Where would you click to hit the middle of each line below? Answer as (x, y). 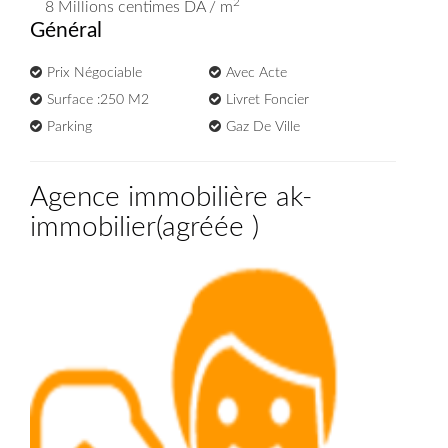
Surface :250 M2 (98, 100)
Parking (69, 127)
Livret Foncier (268, 100)
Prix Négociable (94, 73)
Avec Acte (257, 73)
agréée (207, 227)
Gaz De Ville (263, 127)
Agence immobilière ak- (171, 197)
